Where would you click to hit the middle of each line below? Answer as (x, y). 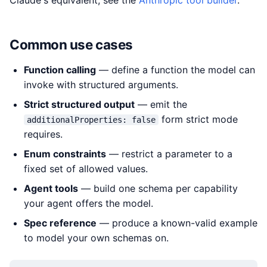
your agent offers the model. (89, 203)
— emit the (161, 104)
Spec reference (60, 223)
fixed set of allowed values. (86, 169)
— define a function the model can (176, 70)
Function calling (60, 70)
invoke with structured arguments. (101, 85)
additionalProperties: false (91, 120)
